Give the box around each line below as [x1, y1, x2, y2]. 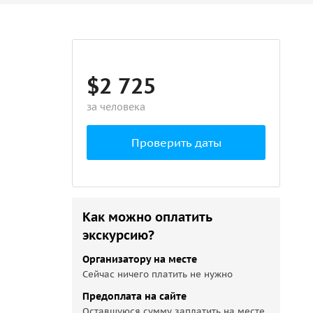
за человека [87, 101, 146, 113]
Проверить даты [131, 136, 221, 150]
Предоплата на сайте [82, 290, 187, 303]
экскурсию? [82, 227, 155, 243]
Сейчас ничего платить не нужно [82, 268, 233, 280]
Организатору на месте [82, 253, 198, 265]
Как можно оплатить [82, 209, 212, 225]
